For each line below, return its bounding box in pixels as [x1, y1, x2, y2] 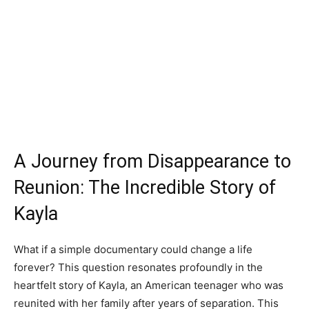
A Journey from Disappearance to [14, 150, 291, 173]
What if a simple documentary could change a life [14, 243, 252, 257]
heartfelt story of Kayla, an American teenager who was [14, 279, 283, 292]
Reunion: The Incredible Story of [14, 177, 276, 199]
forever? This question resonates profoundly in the [14, 261, 263, 275]
